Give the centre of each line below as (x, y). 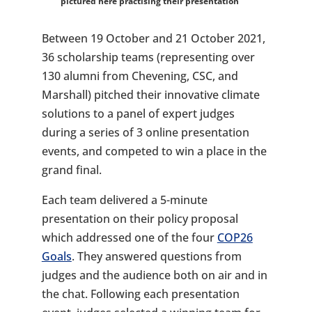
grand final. (71, 170)
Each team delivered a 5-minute (124, 200)
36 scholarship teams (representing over (148, 57)
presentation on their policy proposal (140, 218)
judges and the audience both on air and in (154, 275)
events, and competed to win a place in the (154, 151)
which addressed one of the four (129, 237)
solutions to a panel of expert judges (138, 113)
